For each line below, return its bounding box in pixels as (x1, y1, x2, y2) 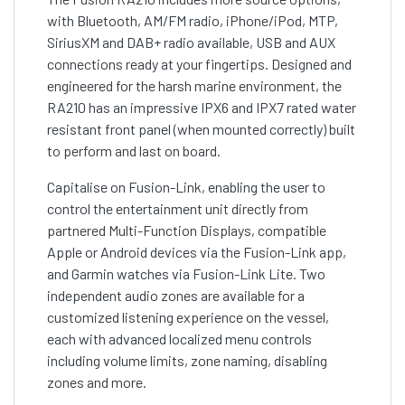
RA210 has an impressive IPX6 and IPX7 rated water (47, 99, 356, 117)
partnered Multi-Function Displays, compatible (47, 221, 326, 240)
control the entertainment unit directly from (47, 200, 308, 218)
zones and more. (47, 373, 146, 391)
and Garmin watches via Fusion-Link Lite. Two (47, 265, 325, 283)
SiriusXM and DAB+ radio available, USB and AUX (47, 33, 335, 52)
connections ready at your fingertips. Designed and (47, 55, 352, 73)
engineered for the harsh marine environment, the (47, 77, 342, 95)
